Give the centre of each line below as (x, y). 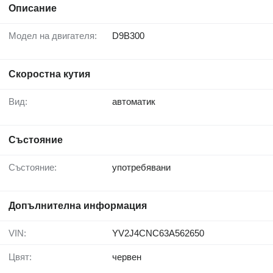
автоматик (134, 102)
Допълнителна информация (78, 206)
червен (127, 257)
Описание (33, 9)
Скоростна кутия (49, 74)
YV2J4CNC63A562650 (158, 233)
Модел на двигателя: (57, 36)
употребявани (141, 168)
